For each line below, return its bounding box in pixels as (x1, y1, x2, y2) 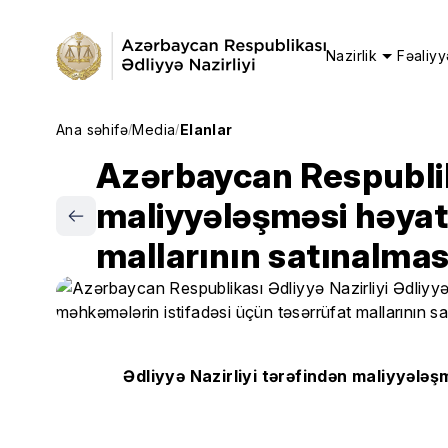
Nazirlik (326, 47, 378, 64)
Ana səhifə (56, 121, 128, 138)
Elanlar (179, 121, 233, 138)
